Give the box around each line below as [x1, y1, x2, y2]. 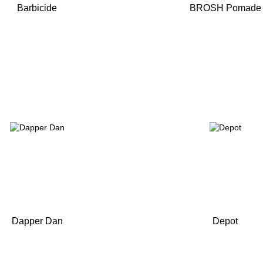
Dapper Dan [11, 215, 63, 226]
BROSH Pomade [189, 3, 261, 14]
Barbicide [17, 3, 58, 14]
